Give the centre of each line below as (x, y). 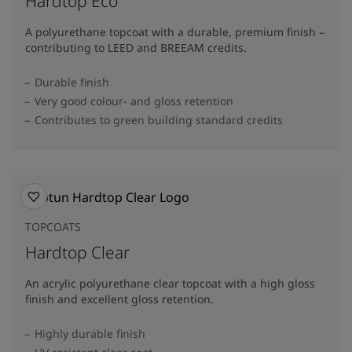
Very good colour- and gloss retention (134, 101)
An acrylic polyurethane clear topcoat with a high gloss (170, 283)
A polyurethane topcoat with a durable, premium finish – (175, 31)
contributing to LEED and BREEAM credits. (136, 47)
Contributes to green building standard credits (159, 119)
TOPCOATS (53, 226)
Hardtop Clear (77, 252)
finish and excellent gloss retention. (119, 299)
